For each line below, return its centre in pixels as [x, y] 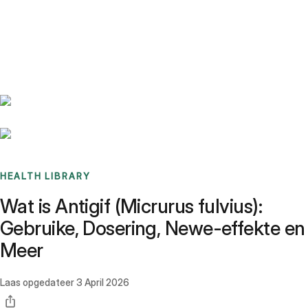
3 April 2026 [103, 283]
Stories [86, 17]
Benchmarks [44, 17]
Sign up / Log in [69, 34]
